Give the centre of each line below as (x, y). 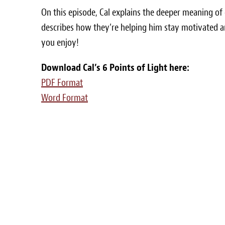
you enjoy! (60, 42)
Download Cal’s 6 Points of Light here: (116, 68)
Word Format (65, 98)
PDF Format (62, 83)
